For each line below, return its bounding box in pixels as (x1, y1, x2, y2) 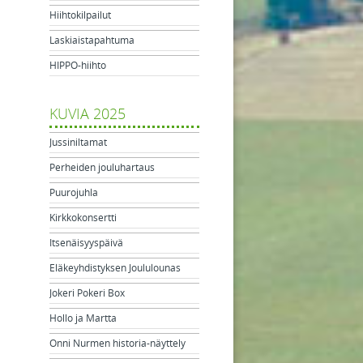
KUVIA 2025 (49, 105, 126, 123)
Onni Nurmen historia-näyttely (49, 337, 186, 349)
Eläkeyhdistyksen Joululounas (49, 262, 181, 274)
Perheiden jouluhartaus (49, 161, 156, 173)
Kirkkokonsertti (49, 211, 117, 224)
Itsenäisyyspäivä (49, 237, 124, 249)
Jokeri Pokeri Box (49, 287, 126, 299)
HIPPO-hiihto (49, 59, 107, 71)
